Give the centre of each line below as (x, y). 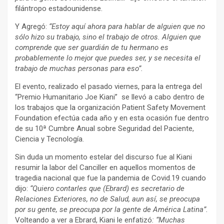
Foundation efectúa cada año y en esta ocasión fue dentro (112, 118)
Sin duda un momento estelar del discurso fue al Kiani (103, 157)
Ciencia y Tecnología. (49, 139)
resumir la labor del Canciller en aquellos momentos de (105, 167)
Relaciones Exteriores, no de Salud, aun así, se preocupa (107, 199)
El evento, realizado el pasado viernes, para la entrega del (108, 86)
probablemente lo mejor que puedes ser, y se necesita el (108, 58)
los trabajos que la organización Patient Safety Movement (110, 107)
